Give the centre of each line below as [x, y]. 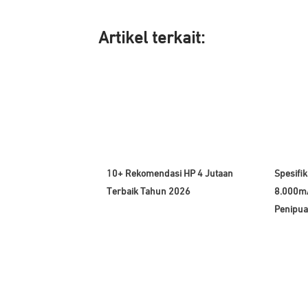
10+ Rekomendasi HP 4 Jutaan [170, 174]
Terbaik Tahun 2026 [148, 191]
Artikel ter [136, 38]
